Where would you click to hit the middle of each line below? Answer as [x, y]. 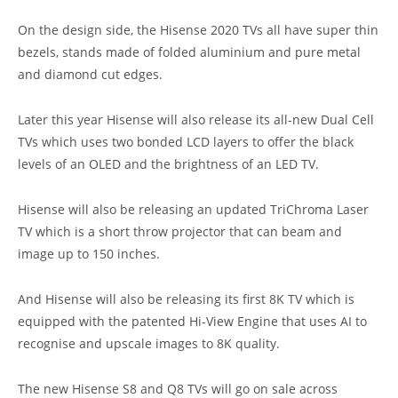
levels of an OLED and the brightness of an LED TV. [168, 163]
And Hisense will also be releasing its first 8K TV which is [186, 298]
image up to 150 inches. [89, 253]
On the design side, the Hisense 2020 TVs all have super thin [198, 29]
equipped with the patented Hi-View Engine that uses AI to [192, 321]
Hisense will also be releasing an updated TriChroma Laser [193, 209]
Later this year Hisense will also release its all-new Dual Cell [196, 119]
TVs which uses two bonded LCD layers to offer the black [186, 141]
